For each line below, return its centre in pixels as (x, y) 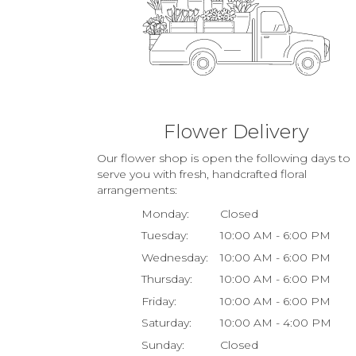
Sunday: (163, 344)
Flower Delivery (236, 131)
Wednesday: (174, 257)
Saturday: (166, 323)
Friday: (159, 301)
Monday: (165, 213)
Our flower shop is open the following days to (224, 158)
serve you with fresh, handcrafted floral (202, 174)
